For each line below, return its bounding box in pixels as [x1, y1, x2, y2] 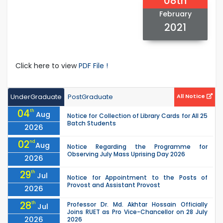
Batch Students [67, 119, 116, 128]
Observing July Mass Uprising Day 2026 [67, 150, 185, 159]
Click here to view [15, 60, 79, 71]
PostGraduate [68, 92, 113, 102]
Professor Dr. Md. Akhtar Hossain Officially [67, 200, 208, 209]
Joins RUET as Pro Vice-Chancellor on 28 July [67, 208, 208, 217]
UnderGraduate [10, 92, 62, 102]
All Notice [177, 92, 207, 100]
